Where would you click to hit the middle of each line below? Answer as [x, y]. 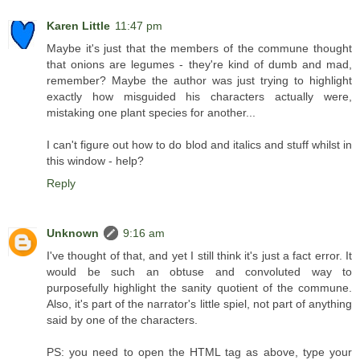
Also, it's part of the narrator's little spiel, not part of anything [199, 304]
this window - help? [95, 161]
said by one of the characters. [122, 320]
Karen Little [78, 26]
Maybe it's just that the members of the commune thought [199, 49]
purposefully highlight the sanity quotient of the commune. [199, 288]
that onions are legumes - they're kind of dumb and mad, [199, 65]
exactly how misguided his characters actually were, [199, 97]
